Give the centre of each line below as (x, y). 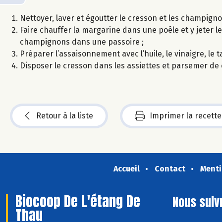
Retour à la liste (65, 115)
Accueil (126, 168)
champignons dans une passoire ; (82, 42)
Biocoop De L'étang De (78, 201)
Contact (170, 168)
